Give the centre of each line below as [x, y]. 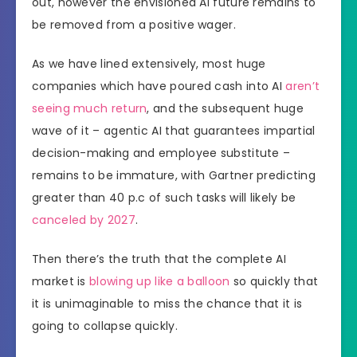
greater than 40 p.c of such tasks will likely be [164, 197]
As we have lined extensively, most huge [149, 63]
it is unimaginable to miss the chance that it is [167, 303]
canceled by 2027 [84, 220]
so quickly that [274, 281]
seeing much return [90, 108]
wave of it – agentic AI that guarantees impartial [174, 130]
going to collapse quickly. [107, 326]
